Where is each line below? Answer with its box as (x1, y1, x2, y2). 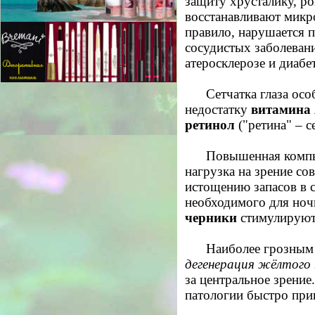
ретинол (185, 117, 235, 132)
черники (185, 210, 237, 225)
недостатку (185, 102, 251, 117)
